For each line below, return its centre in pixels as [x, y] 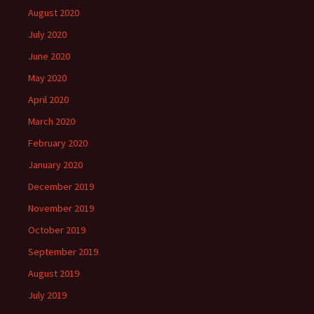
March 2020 [52, 122]
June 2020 [49, 56]
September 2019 [63, 252]
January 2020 [55, 165]
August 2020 [54, 13]
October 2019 [57, 230]
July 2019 [47, 295]
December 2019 [61, 187]
